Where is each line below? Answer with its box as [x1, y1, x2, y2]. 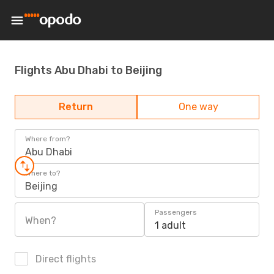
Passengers [155, 208, 197, 217]
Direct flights [33, 253, 96, 265]
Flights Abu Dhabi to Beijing [15, 63, 162, 77]
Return [59, 101, 93, 113]
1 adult [155, 220, 186, 231]
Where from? [25, 135, 70, 143]
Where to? [25, 169, 60, 177]
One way [178, 101, 218, 113]
